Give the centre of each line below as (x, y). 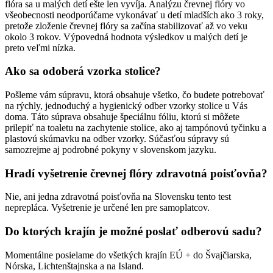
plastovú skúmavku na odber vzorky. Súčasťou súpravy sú (117, 139)
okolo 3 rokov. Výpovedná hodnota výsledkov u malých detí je (126, 37)
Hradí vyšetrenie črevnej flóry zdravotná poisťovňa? (136, 173)
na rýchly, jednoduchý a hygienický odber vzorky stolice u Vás (126, 106)
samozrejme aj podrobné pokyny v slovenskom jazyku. (111, 150)
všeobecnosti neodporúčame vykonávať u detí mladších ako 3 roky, (134, 15)
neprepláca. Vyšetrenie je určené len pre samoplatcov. (107, 208)
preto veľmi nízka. (40, 48)
